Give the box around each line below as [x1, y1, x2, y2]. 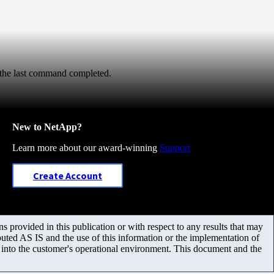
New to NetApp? [12, 121, 82, 132]
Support [160, 142, 190, 153]
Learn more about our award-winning [12, 142, 160, 153]
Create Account [33, 169, 102, 182]
